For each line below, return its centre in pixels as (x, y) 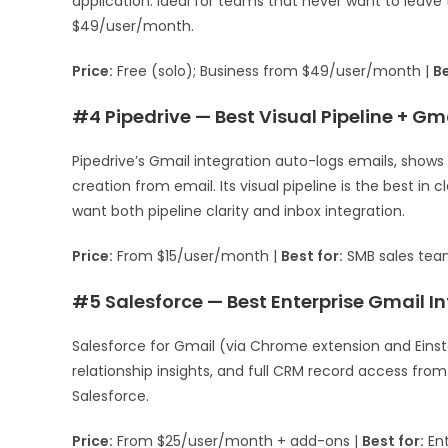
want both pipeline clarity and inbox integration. (238, 211)
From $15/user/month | (197, 256)
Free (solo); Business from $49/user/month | (273, 71)
